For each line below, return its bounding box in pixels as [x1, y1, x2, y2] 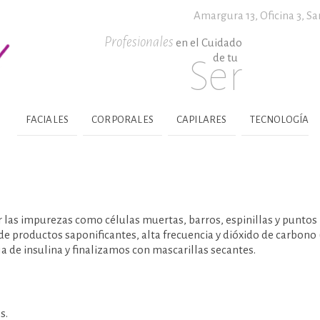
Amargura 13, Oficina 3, [194, 9, 306, 21]
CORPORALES [91, 114, 154, 125]
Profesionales [104, 34, 176, 49]
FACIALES [25, 114, 69, 125]
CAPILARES [176, 114, 227, 125]
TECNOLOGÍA [249, 114, 309, 125]
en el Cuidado [175, 36, 242, 49]
